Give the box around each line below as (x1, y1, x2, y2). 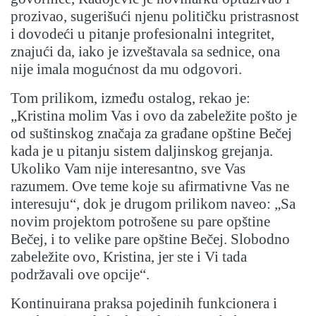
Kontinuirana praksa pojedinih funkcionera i (11, 295, 277, 312)
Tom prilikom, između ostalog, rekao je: (11, 90, 250, 107)
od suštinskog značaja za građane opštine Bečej (11, 125, 292, 142)
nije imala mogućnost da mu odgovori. (11, 61, 242, 78)
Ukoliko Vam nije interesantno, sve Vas (11, 160, 245, 178)
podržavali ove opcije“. (11, 266, 150, 284)
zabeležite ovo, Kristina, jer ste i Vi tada (11, 248, 247, 266)
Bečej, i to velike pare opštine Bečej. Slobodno (11, 231, 290, 248)
